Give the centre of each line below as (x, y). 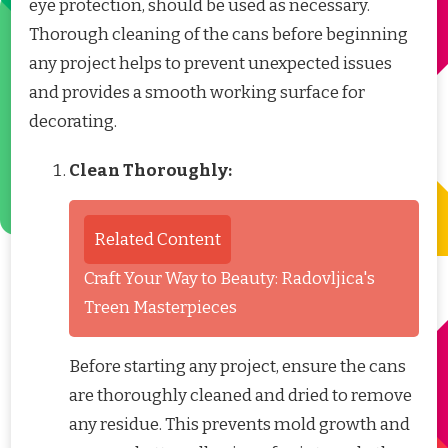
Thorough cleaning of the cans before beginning (218, 35)
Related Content (157, 240)
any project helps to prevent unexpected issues (210, 64)
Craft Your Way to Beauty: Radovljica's (229, 279)
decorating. (73, 122)
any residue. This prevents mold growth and (239, 425)
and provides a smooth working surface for (197, 93)
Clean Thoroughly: (150, 171)
